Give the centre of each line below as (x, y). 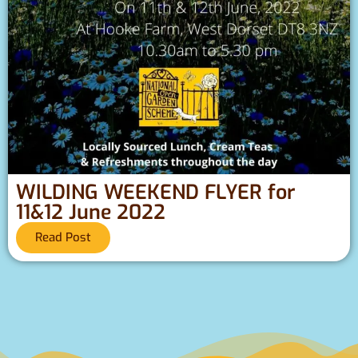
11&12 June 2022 (91, 213)
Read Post (63, 238)
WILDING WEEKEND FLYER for (155, 193)
